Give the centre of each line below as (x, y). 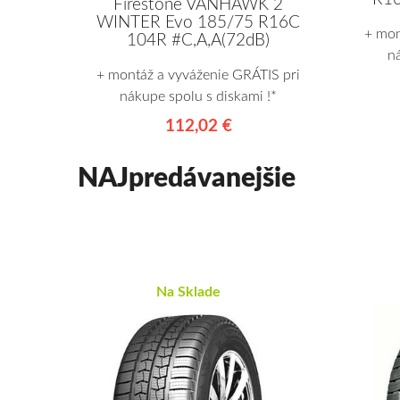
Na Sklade (188, 292)
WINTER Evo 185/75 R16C (198, 23)
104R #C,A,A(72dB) (198, 41)
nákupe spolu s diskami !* (198, 97)
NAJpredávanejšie (187, 179)
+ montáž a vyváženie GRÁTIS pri (198, 75)
